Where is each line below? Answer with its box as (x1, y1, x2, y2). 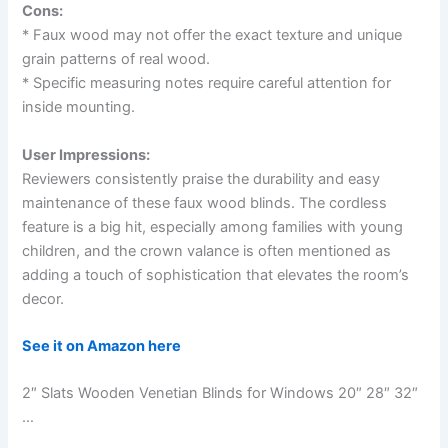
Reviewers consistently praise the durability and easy (22, 169, 381, 188)
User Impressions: (22, 145, 151, 164)
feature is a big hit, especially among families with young (22, 217, 404, 236)
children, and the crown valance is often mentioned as (22, 241, 392, 260)
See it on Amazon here (22, 337, 182, 356)
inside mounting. (22, 98, 136, 117)
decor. (22, 289, 65, 308)
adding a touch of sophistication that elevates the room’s (22, 265, 410, 284)
